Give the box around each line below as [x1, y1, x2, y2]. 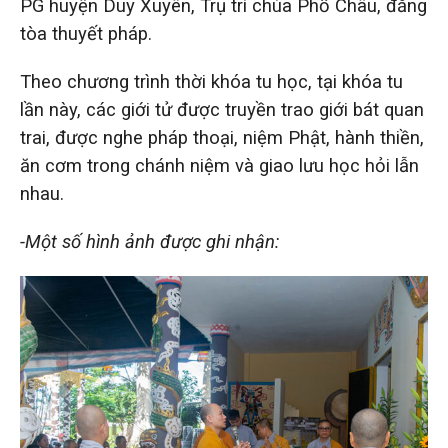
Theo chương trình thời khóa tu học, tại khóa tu [20, 71, 403, 94]
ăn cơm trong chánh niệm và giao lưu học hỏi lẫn [20, 155, 419, 178]
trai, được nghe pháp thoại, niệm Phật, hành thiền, [20, 127, 424, 150]
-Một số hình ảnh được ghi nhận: [20, 231, 279, 254]
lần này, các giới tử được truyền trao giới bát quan [20, 99, 424, 122]
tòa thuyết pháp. [20, 23, 152, 46]
